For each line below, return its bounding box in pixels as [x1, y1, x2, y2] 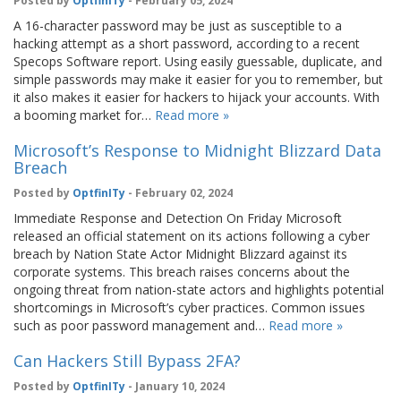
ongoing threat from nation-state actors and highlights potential [13, 280, 384, 298]
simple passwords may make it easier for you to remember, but [13, 70, 383, 88]
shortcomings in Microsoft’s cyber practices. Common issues [13, 298, 365, 316]
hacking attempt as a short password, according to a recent [13, 34, 360, 52]
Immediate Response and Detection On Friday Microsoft [13, 209, 342, 226]
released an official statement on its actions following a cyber [13, 226, 370, 244]
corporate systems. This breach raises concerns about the [13, 262, 350, 280]
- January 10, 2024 [125, 378, 225, 394]
